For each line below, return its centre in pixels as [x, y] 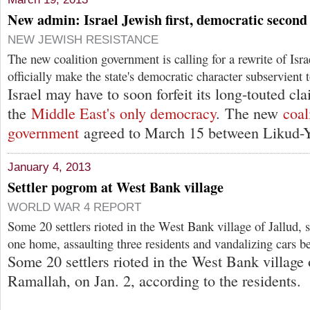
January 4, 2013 [49, 167]
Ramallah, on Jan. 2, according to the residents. [154, 281]
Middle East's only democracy [124, 113]
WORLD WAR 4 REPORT [74, 208]
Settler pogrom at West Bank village [116, 188]
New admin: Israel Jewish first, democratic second [157, 19]
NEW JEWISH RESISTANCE [83, 39]
